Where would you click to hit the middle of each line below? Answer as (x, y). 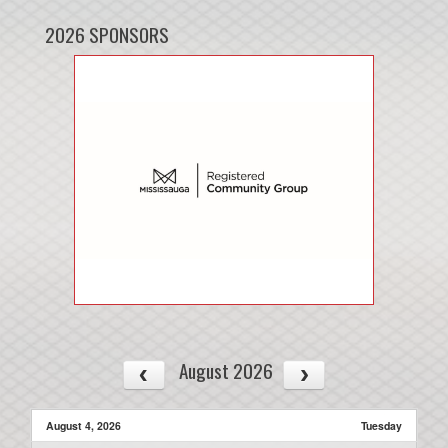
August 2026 (225, 371)
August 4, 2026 (83, 425)
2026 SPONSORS (107, 35)
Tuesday (381, 425)
